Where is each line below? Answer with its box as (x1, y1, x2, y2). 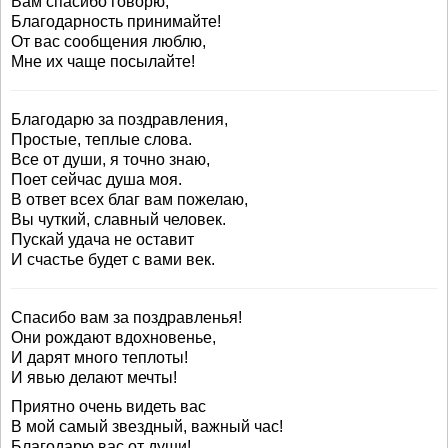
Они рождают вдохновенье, (11, 329, 216, 346)
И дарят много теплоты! (11, 349, 188, 366)
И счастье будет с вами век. (11, 251, 215, 268)
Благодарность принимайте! (11, 13, 221, 30)
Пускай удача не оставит (11, 231, 194, 248)
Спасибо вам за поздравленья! (11, 309, 242, 326)
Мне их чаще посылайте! (11, 53, 195, 70)
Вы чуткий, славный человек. (11, 211, 226, 228)
